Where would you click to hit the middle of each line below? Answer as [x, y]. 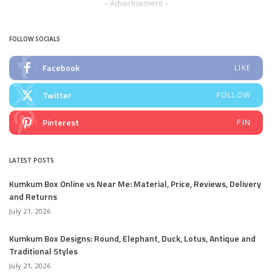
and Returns [33, 196]
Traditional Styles [43, 251]
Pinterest [61, 122]
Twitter [57, 95]
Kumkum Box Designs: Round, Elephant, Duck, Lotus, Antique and [132, 238]
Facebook [61, 68]
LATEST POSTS [32, 160]
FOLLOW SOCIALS [35, 39]
